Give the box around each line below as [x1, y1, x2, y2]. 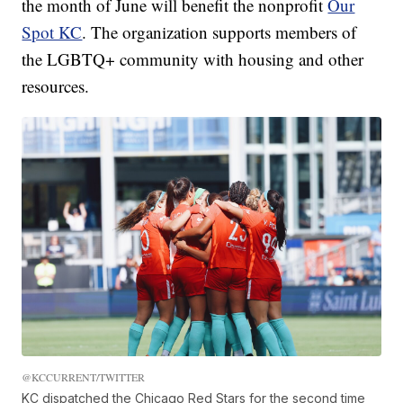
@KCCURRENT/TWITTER [22, 369, 146, 384]
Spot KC [22, 20, 83, 43]
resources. [22, 74, 90, 97]
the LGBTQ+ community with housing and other [22, 47, 364, 70]
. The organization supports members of [82, 20, 357, 43]
